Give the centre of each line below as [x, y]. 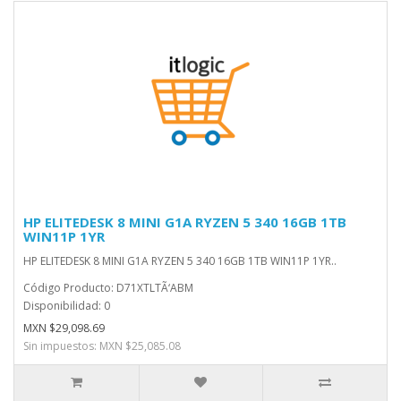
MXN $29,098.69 [64, 328]
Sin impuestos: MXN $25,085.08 [102, 346]
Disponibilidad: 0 [67, 306]
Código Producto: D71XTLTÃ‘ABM [108, 288]
